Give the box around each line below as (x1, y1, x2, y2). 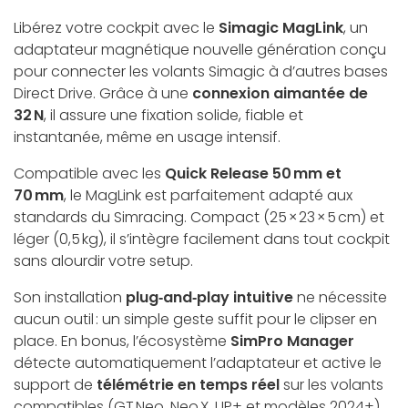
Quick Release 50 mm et (165, 163, 342, 185)
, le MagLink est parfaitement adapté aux (64, 185, 352, 207)
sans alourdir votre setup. (14, 250, 193, 272)
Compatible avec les (14, 163, 165, 185)
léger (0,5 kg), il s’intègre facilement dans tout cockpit (14, 229, 390, 250)
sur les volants (280, 374, 383, 396)
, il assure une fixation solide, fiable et (44, 105, 303, 127)
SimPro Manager (230, 331, 354, 352)
